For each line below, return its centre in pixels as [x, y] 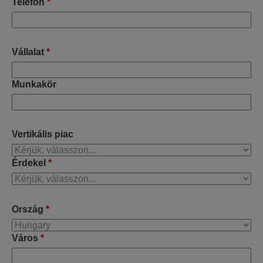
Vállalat [28, 52]
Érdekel [29, 163]
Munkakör [34, 84]
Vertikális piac [43, 134]
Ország [28, 209]
